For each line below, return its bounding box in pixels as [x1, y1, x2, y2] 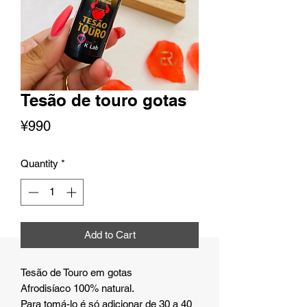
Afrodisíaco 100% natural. [21, 282, 134, 294]
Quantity [21, 158, 58, 170]
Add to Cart [84, 228, 136, 241]
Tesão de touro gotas [21, 90, 186, 110]
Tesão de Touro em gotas [21, 266, 132, 278]
